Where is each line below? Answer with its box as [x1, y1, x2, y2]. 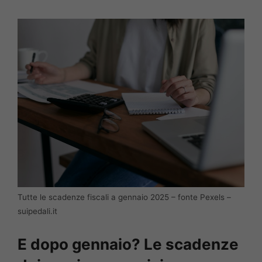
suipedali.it [18, 206, 57, 216]
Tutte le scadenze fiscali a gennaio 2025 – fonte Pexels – [18, 192, 231, 202]
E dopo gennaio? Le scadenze [18, 235, 239, 253]
